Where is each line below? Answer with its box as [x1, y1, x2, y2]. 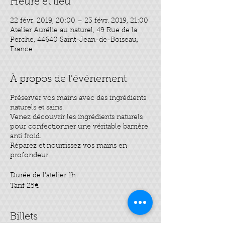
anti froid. [10, 133, 41, 140]
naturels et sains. [10, 104, 64, 111]
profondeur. [10, 152, 50, 159]
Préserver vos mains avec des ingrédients [10, 95, 146, 102]
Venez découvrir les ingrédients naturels [10, 114, 143, 121]
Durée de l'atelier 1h [10, 172, 76, 179]
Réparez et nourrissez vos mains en [10, 143, 127, 150]
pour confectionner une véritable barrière [10, 124, 148, 131]
